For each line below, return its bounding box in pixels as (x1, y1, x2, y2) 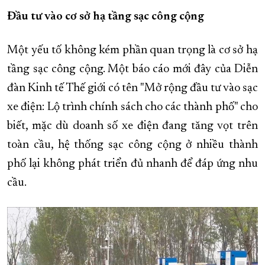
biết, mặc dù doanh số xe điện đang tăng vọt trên (7, 120, 258, 132)
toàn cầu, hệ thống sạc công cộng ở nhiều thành (7, 139, 258, 151)
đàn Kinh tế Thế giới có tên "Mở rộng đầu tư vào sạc (7, 82, 258, 95)
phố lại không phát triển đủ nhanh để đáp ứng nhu (7, 158, 258, 170)
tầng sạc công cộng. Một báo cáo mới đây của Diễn (7, 63, 258, 76)
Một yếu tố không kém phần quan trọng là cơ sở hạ (7, 44, 258, 57)
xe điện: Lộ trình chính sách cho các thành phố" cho (7, 101, 258, 114)
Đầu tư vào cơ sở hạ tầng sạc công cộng (7, 11, 204, 23)
